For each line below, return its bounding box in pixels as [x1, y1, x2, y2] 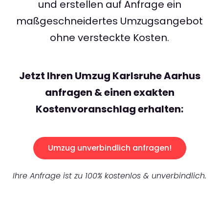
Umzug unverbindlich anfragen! [47, 142, 172, 154]
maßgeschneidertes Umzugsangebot [16, 14, 203, 28]
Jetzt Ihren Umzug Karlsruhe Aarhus [19, 69, 200, 83]
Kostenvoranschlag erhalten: [36, 102, 183, 116]
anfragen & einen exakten [44, 86, 175, 100]
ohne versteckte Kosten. [50, 31, 169, 45]
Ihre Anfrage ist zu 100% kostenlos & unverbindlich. [13, 170, 206, 182]
